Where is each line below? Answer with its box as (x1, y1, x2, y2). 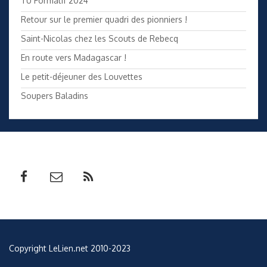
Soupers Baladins (21, 91, 88, 101)
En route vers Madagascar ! (21, 52, 126, 63)
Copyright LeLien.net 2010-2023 (9, 243, 131, 253)
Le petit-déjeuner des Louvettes (21, 72, 142, 82)
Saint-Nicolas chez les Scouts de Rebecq (21, 33, 178, 44)
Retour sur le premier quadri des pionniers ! (21, 14, 187, 25)
